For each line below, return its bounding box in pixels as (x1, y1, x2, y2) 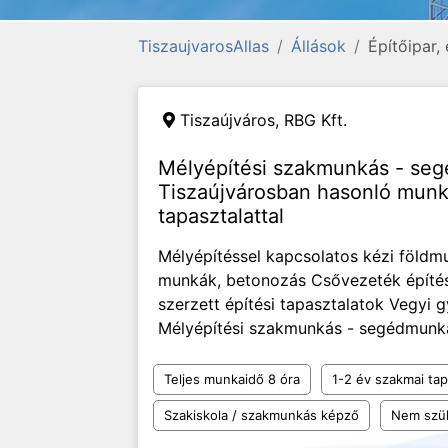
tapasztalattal (158, 204, 284, 228)
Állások (291, 36, 346, 56)
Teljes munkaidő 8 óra (164, 371, 300, 387)
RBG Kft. (284, 110, 347, 130)
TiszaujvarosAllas (138, 36, 269, 56)
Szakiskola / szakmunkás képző (164, 407, 359, 423)
